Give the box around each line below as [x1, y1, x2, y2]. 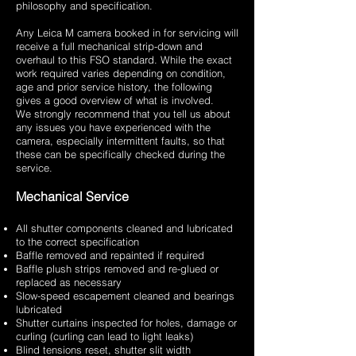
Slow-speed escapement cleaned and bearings [16, 289, 234, 303]
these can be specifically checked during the [16, 148, 225, 161]
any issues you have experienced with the [16, 121, 211, 134]
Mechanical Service [16, 188, 129, 205]
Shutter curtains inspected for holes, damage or [16, 316, 237, 330]
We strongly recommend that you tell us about [16, 107, 230, 121]
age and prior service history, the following [16, 80, 212, 94]
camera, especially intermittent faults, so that [16, 134, 225, 148]
